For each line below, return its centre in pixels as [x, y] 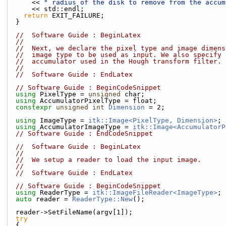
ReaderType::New [102, 199]
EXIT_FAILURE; [76, 15]
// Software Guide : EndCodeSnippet [84, 133]
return [36, 15]
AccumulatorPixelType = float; [96, 101]
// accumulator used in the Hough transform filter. [119, 61]
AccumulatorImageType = [84, 127]
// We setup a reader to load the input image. [108, 160]
